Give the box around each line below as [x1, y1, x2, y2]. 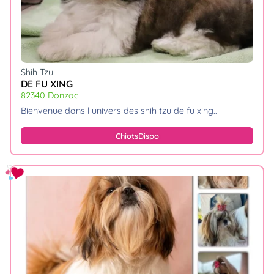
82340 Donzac [21, 89, 78, 101]
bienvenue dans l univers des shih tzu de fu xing [26, 105, 213, 116]
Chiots [115, 130, 138, 141]
